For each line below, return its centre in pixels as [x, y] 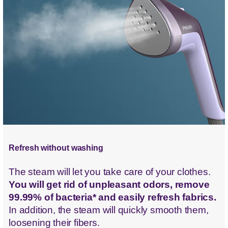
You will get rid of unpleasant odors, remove [109, 184]
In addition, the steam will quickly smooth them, [109, 210]
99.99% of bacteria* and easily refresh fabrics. [112, 197]
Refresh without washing [56, 148]
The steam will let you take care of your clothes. [110, 172]
